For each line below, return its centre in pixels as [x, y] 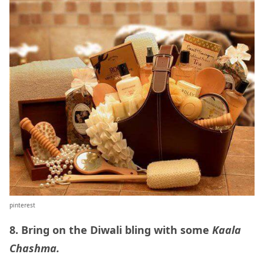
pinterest [22, 205]
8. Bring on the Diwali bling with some [111, 230]
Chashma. [34, 248]
